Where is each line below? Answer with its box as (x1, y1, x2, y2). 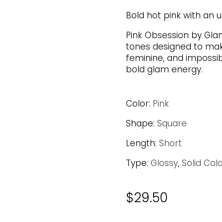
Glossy (150, 157, 178, 169)
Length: (125, 137, 157, 150)
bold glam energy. (125, 63, 203, 75)
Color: (125, 98, 150, 110)
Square (157, 117, 187, 130)
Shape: (125, 117, 155, 130)
